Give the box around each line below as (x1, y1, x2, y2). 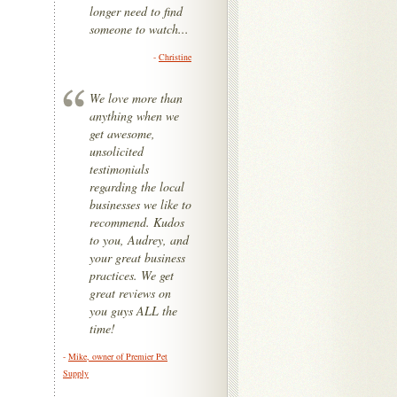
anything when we (90, 107, 179, 124)
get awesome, (90, 125, 155, 142)
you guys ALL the (90, 302, 177, 319)
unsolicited (90, 143, 144, 160)
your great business (90, 249, 185, 266)
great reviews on (90, 284, 171, 301)
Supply (63, 367, 89, 379)
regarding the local (90, 178, 184, 195)
